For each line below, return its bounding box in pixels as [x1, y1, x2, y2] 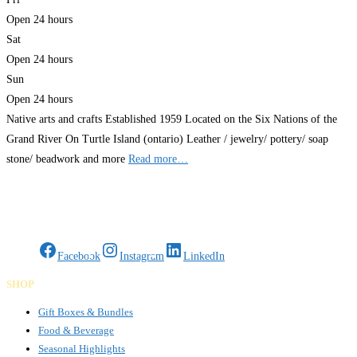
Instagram [120, 250, 164, 263]
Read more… [128, 153, 188, 166]
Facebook [57, 250, 100, 263]
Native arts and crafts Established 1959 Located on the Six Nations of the [6, 113, 337, 126]
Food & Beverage [38, 324, 114, 337]
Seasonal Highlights [38, 343, 125, 355]
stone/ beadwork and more [6, 153, 128, 166]
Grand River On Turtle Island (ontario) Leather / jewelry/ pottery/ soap [6, 133, 328, 146]
